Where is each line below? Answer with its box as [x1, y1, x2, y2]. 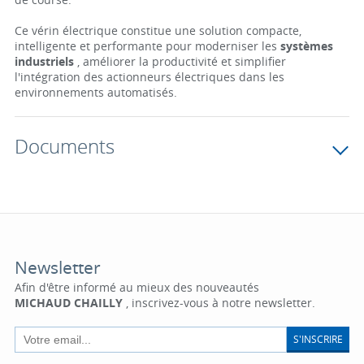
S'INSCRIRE [293, 331, 344, 345]
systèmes [279, 38, 333, 54]
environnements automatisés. [14, 84, 177, 100]
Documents [14, 133, 115, 159]
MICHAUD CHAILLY [14, 295, 123, 310]
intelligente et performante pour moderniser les [14, 38, 280, 54]
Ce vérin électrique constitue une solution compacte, [14, 23, 301, 38]
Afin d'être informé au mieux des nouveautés [14, 279, 259, 295]
